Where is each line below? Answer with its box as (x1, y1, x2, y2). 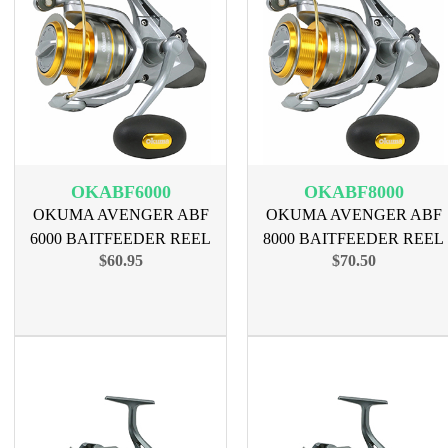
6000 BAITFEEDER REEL (30, 230, 211, 247)
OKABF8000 (303, 182, 404, 202)
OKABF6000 (70, 182, 171, 202)
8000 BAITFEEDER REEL (263, 230, 444, 247)
